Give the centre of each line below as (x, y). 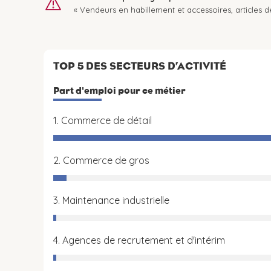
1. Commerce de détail (103, 120)
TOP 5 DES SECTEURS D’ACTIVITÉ (140, 66)
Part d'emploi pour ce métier (119, 90)
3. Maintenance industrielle (111, 200)
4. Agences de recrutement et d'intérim (139, 240)
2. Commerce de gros (101, 160)
